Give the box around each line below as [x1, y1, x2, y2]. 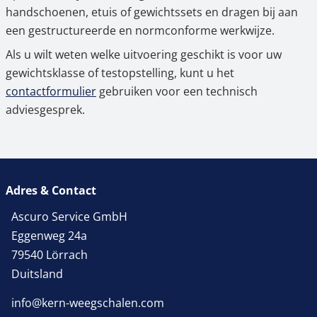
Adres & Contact [6, 183, 96, 199]
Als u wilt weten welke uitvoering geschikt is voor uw [6, 47, 282, 63]
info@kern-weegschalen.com [11, 295, 164, 311]
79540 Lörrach [11, 247, 88, 263]
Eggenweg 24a [11, 228, 87, 244]
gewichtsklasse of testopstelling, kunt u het [6, 65, 234, 81]
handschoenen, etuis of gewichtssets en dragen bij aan [6, 4, 298, 21]
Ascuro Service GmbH [11, 209, 127, 225]
